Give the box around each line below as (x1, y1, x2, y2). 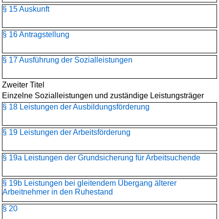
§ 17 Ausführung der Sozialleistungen (2, 56, 132, 64)
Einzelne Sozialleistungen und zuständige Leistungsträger (2, 91, 204, 100)
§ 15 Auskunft (2, 5, 49, 13)
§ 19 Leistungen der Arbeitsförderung (2, 128, 131, 136)
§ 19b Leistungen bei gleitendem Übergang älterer (2, 179, 176, 187)
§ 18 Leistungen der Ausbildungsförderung (2, 103, 150, 111)
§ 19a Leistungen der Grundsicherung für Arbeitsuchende (2, 153, 200, 162)
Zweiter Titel (2, 81, 44, 89)
